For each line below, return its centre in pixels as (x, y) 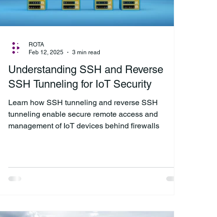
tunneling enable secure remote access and (83, 114)
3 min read (86, 53)
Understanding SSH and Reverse (86, 69)
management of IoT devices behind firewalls (84, 125)
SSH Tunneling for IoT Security (80, 84)
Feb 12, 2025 (46, 53)
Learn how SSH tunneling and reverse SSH (83, 102)
